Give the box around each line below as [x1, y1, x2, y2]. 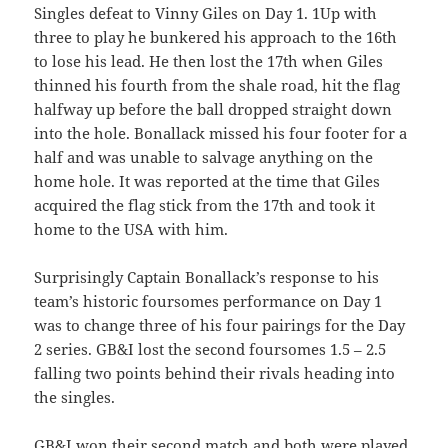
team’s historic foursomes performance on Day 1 [34, 291, 383, 312]
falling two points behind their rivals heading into [34, 363, 396, 384]
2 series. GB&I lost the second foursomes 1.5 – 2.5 [34, 339, 387, 360]
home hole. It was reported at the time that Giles [34, 171, 381, 192]
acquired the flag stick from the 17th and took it [34, 195, 376, 216]
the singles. [34, 387, 116, 408]
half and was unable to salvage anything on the [34, 147, 374, 168]
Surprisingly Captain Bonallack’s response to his [34, 267, 380, 288]
